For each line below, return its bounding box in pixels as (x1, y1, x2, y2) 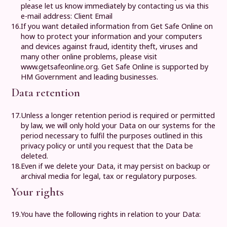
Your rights (11, 184, 64, 199)
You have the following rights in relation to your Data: (21, 209, 201, 219)
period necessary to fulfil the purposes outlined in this (21, 130, 203, 140)
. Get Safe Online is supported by (98, 61, 209, 71)
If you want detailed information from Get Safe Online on (21, 21, 213, 31)
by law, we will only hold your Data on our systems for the (21, 120, 216, 130)
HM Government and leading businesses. (21, 71, 159, 82)
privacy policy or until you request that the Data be (21, 140, 194, 150)
